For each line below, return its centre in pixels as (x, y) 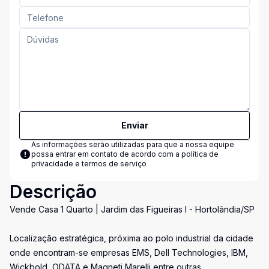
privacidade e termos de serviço (89, 164)
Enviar (134, 125)
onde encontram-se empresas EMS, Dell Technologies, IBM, (129, 252)
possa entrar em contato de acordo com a (106, 154)
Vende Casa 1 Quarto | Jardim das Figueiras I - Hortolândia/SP (132, 209)
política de (200, 154)
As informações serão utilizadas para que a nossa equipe (133, 144)
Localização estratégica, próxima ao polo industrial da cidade (131, 238)
